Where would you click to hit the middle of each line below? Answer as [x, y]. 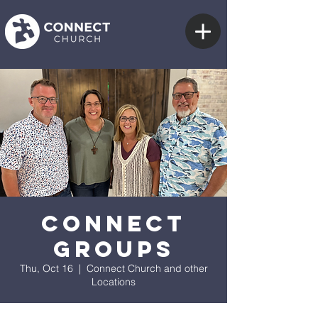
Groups [114, 249]
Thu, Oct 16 [46, 268]
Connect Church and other [147, 268]
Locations [114, 282]
